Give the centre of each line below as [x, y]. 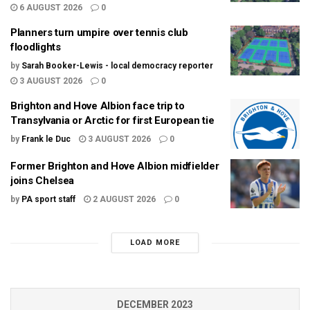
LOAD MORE [155, 243]
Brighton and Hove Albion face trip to [98, 106]
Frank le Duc [46, 139]
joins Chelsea [43, 180]
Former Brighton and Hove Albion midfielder [115, 166]
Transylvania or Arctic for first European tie [112, 121]
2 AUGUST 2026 [123, 199]
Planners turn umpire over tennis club [99, 33]
